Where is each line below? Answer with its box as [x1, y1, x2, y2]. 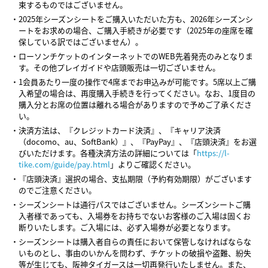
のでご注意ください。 [18, 184, 96, 196]
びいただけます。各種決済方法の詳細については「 [18, 147, 197, 159]
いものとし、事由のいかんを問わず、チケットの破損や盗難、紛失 [18, 247, 251, 259]
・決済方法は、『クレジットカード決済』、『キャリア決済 [10, 124, 221, 136]
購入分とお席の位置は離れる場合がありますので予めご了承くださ [18, 99, 252, 111]
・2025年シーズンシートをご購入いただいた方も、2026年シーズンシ [10, 13, 253, 25]
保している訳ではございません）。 [18, 36, 143, 48]
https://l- [196, 147, 230, 159]
